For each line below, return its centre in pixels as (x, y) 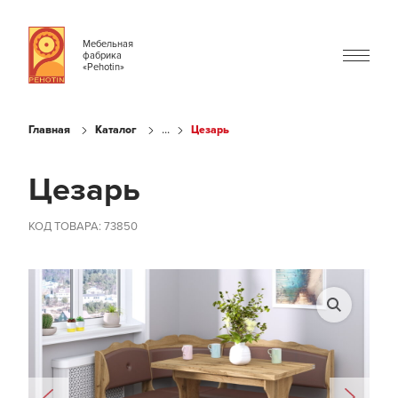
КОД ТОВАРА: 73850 (83, 227)
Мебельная (108, 44)
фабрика (102, 55)
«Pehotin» (103, 67)
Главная (49, 130)
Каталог (116, 130)
